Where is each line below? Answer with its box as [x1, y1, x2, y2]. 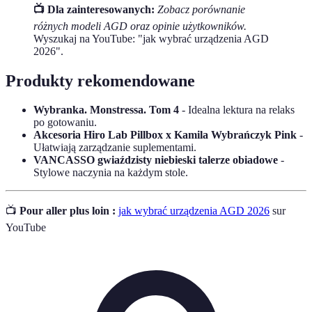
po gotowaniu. [33, 116, 97, 129]
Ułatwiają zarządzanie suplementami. [33, 141, 196, 154]
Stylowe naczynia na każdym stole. [33, 166, 188, 179]
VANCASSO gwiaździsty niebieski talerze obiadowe [33, 154, 278, 166]
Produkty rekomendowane [6, 71, 195, 90]
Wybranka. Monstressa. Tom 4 [33, 104, 179, 116]
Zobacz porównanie [157, 3, 245, 15]
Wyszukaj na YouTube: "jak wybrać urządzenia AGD [33, 32, 269, 45]
